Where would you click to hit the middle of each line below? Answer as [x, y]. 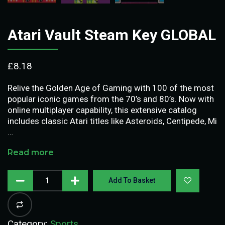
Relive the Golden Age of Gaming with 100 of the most [111, 88]
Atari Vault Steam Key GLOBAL [112, 35]
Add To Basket [132, 180]
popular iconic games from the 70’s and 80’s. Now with [111, 99]
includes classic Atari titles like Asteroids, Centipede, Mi [112, 121]
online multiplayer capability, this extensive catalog [102, 110]
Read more [31, 152]
